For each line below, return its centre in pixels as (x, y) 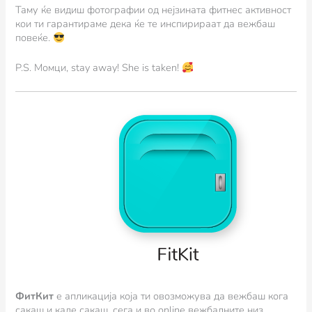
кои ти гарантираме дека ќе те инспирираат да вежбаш (146, 24)
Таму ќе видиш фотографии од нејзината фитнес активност (154, 10)
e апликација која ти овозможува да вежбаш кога (171, 296)
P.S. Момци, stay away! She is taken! (99, 68)
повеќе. (34, 38)
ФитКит (35, 296)
